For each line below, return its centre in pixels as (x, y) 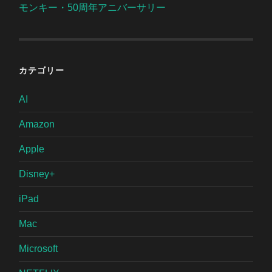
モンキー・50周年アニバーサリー (93, 7)
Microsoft (39, 248)
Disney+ (37, 174)
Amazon (37, 124)
